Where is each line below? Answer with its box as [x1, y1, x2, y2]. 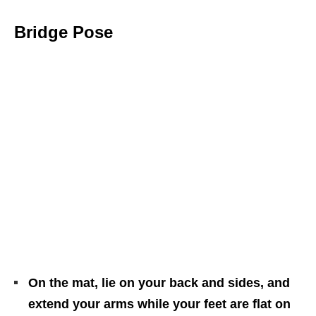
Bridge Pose [14, 22, 113, 42]
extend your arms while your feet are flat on [28, 296, 291, 311]
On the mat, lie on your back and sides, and [28, 275, 290, 290]
